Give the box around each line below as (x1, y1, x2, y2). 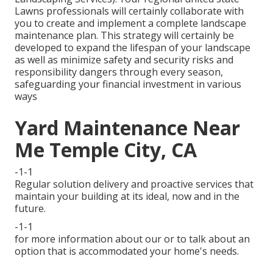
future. (15, 202, 46, 216)
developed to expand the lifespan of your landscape (15, 41, 250, 55)
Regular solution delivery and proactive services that (15, 177, 253, 191)
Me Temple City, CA (15, 136, 197, 163)
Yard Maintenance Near (15, 115, 240, 141)
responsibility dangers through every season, (15, 65, 223, 79)
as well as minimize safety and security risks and (15, 53, 233, 67)
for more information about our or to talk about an (15, 232, 250, 246)
